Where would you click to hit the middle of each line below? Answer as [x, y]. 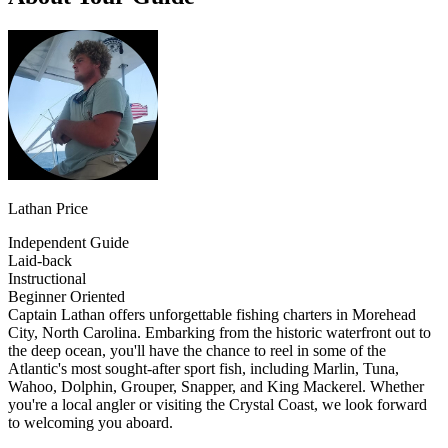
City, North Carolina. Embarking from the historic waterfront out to [219, 332]
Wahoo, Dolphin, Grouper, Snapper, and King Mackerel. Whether [216, 386]
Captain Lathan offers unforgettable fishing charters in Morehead [212, 314]
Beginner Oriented [66, 296]
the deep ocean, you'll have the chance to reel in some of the [197, 350]
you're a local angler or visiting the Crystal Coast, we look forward [217, 404]
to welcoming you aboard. [90, 422]
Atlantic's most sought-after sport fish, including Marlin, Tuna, [203, 368]
